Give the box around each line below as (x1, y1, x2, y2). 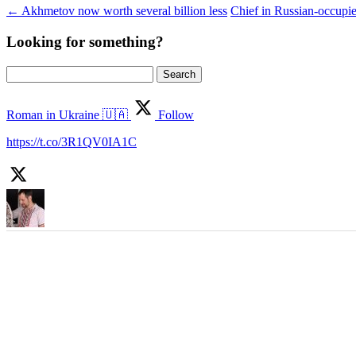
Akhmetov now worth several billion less (19, 4, 227, 18)
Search (6, 64, 40, 79)
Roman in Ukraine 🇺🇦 (6, 107, 128, 122)
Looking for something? (6, 33, 164, 50)
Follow (155, 107, 194, 122)
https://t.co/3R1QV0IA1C (6, 134, 137, 149)
